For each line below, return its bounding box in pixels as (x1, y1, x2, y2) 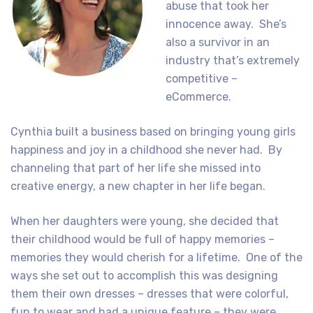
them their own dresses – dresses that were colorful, (10, 287, 289, 300)
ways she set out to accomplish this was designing (10, 269, 278, 282)
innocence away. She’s (166, 17, 286, 31)
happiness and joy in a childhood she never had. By (10, 143, 282, 156)
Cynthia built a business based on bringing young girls (10, 125, 296, 138)
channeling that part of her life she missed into (10, 161, 261, 175)
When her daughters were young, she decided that (10, 214, 279, 228)
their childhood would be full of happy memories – (10, 233, 275, 246)
